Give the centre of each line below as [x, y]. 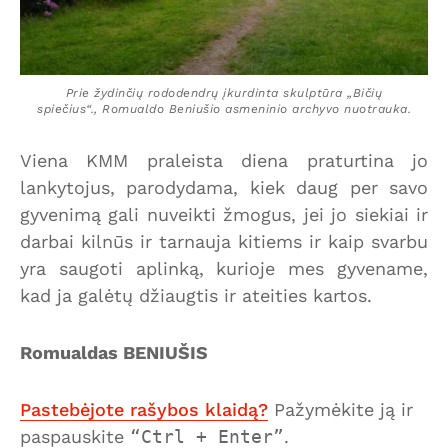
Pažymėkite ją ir [340, 410]
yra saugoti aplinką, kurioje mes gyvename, [224, 269]
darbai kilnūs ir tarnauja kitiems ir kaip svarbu [224, 242]
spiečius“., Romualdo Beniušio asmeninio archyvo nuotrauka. [224, 109]
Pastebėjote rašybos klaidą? [144, 410]
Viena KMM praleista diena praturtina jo [224, 161]
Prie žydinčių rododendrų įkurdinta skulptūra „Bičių [224, 93]
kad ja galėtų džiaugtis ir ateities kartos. [196, 296]
